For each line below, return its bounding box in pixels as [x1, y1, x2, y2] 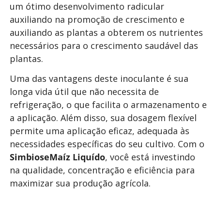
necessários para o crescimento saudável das [10, 39, 198, 51]
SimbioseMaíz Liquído [10, 151, 105, 163]
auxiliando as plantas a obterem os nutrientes [10, 26, 203, 38]
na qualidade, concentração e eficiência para [10, 164, 195, 176]
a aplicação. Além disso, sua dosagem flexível [10, 112, 197, 124]
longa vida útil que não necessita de [10, 86, 159, 98]
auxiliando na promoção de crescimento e [10, 13, 185, 25]
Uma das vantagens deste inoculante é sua [10, 73, 188, 85]
